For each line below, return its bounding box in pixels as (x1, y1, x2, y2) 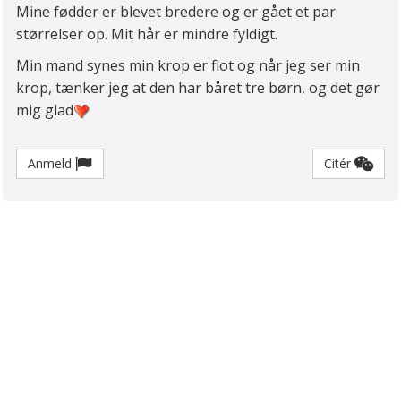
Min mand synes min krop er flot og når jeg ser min (16, 55, 360, 76)
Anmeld (28, 155, 75, 173)
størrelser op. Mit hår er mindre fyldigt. (16, 24, 281, 45)
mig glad (16, 100, 73, 121)
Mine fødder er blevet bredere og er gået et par (16, 2, 336, 22)
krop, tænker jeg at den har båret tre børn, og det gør (16, 78, 380, 98)
